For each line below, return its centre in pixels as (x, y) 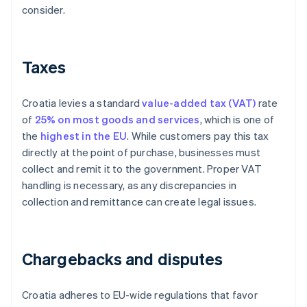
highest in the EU (84, 136)
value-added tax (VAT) (199, 103)
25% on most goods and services (117, 120)
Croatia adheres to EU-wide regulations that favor (140, 295)
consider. (44, 10)
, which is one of (237, 120)
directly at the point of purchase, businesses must (142, 152)
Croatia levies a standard (82, 103)
